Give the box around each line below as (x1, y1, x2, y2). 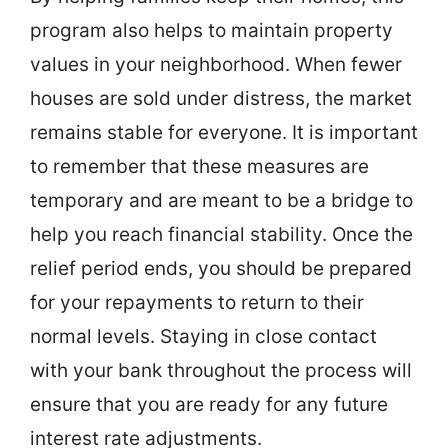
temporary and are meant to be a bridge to (30, 188, 413, 212)
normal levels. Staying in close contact (30, 324, 377, 348)
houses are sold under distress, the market (30, 86, 412, 110)
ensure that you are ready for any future (30, 392, 388, 416)
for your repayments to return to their (30, 290, 364, 314)
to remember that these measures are (30, 154, 369, 178)
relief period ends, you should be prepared (30, 256, 412, 280)
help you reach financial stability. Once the (30, 222, 413, 246)
